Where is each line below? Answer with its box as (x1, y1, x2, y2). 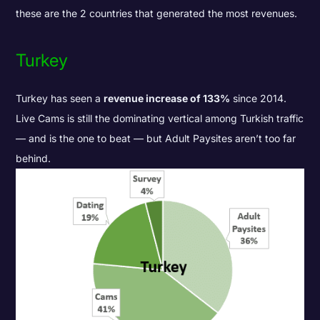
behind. (16, 151, 51, 164)
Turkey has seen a (16, 91, 104, 104)
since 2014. (230, 91, 287, 104)
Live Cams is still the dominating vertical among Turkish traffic (16, 111, 304, 124)
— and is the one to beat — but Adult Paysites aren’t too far (16, 131, 296, 144)
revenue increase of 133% (104, 91, 231, 104)
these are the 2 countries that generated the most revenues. (16, 7, 298, 20)
